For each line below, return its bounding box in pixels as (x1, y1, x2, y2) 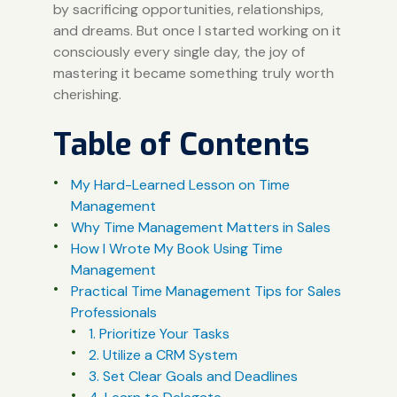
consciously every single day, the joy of (52, 42, 305, 61)
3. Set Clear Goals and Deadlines (88, 366, 298, 385)
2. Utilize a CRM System (88, 345, 237, 364)
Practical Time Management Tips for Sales (70, 281, 341, 300)
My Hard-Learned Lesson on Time (70, 175, 290, 194)
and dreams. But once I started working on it (52, 20, 341, 40)
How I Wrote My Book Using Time (70, 238, 283, 258)
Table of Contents (52, 123, 309, 165)
